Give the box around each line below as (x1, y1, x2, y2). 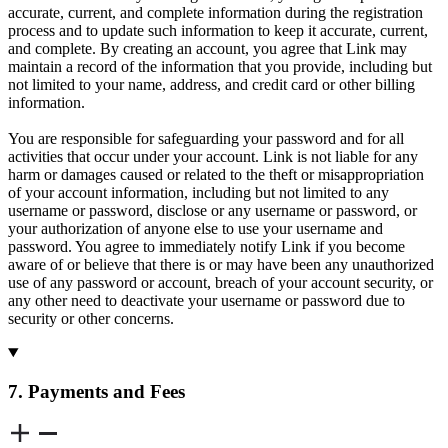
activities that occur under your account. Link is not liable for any (8, 147, 418, 165)
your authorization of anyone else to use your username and (8, 219, 383, 237)
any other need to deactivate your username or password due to (8, 291, 405, 309)
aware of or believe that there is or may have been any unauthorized (8, 255, 434, 273)
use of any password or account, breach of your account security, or (8, 273, 433, 291)
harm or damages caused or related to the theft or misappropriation (8, 165, 424, 183)
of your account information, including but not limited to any (8, 183, 389, 201)
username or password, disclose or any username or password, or (8, 201, 417, 219)
